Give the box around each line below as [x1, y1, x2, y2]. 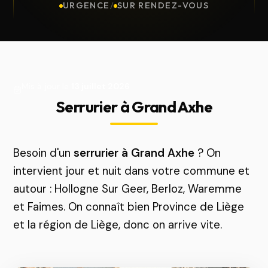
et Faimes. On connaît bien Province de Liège [13, 199, 245, 214]
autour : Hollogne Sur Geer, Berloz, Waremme [13, 181, 242, 196]
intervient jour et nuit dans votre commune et [13, 163, 250, 178]
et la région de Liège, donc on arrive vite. [13, 217, 223, 232]
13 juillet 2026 [71, 81, 130, 92]
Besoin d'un [13, 145, 74, 160]
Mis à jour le [22, 81, 72, 92]
